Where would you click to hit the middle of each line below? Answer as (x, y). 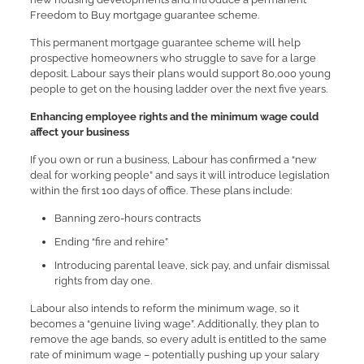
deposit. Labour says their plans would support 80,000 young (180, 74)
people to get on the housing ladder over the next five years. (178, 89)
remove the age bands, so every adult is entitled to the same (178, 339)
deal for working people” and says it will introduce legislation (180, 175)
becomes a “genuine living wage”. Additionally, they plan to (174, 324)
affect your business (79, 132)
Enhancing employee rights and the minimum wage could (174, 117)
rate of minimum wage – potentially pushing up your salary (174, 355)
